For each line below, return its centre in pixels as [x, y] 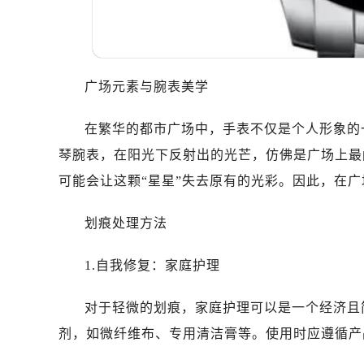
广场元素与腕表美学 [147, 87]
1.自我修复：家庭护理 [152, 266]
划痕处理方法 [126, 223]
